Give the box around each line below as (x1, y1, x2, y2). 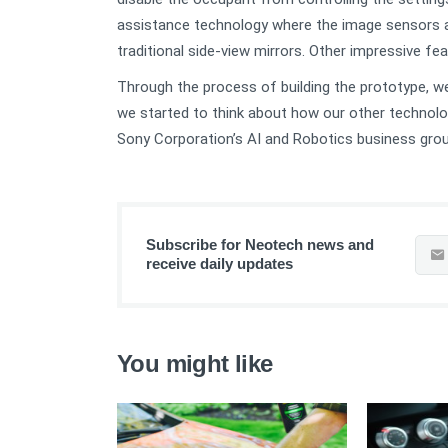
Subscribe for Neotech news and (146, 236, 374, 253)
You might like (117, 350, 273, 377)
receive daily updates (146, 255, 293, 272)
